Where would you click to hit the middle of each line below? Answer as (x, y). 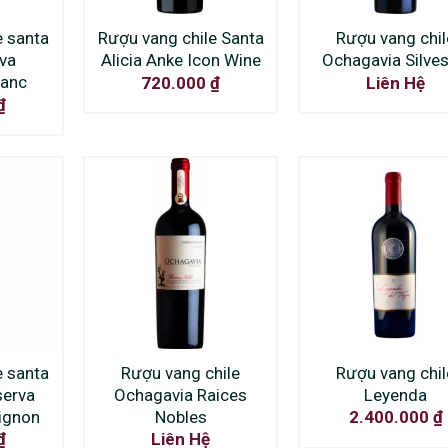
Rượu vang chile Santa (180, 38)
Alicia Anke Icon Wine (180, 60)
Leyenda (396, 395)
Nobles (180, 417)
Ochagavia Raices (181, 395)
